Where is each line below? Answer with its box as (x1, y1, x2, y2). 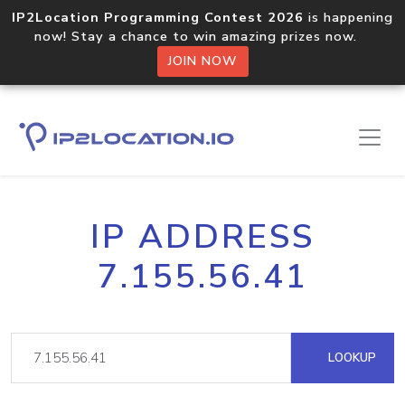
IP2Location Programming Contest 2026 (12, 8, 304, 26)
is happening (304, 8, 393, 26)
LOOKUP (325, 349, 376, 366)
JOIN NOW (167, 52, 238, 70)
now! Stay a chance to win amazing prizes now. (34, 27, 371, 45)
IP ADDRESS (90, 214, 315, 259)
